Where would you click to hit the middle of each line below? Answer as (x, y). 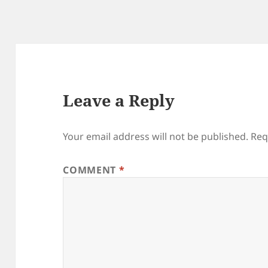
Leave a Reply (119, 100)
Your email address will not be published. (156, 136)
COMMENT (91, 170)
